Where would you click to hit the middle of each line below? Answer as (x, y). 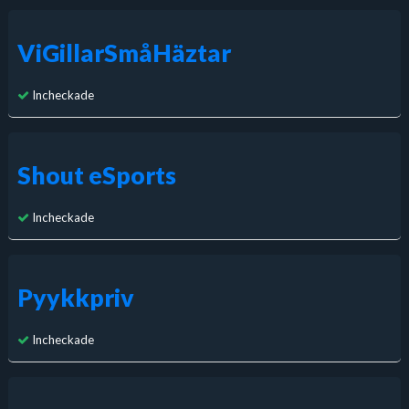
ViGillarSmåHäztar (124, 53)
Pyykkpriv (75, 298)
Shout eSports (96, 176)
